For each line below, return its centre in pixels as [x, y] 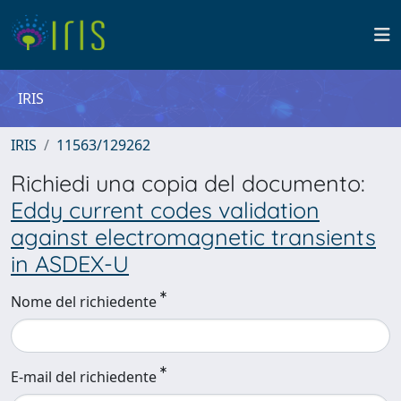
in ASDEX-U [70, 264]
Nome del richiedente [84, 302]
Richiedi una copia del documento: [188, 183]
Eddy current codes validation [165, 210]
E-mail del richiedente [84, 377]
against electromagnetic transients [193, 237]
